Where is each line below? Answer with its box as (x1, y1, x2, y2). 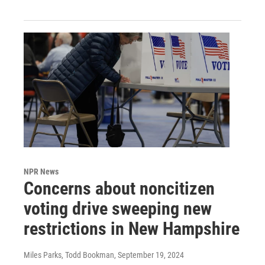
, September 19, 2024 (114, 250, 184, 260)
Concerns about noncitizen (24, 177, 215, 199)
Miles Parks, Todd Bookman (24, 250, 114, 260)
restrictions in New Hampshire (24, 218, 240, 239)
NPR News (24, 166, 59, 176)
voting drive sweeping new (24, 198, 212, 219)
